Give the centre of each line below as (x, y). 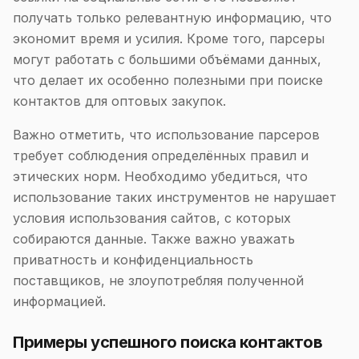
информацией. (59, 301)
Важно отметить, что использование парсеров (166, 135)
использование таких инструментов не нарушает (175, 197)
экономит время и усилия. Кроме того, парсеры (169, 38)
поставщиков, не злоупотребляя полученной (158, 280)
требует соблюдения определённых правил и (161, 155)
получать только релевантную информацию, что (172, 18)
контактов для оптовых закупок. (119, 101)
